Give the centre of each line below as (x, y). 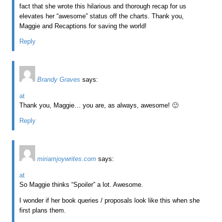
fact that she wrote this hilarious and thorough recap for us (103, 6)
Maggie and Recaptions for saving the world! (83, 26)
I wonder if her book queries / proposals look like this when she (110, 200)
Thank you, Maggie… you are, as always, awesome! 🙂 (99, 105)
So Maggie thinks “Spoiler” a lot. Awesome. (82, 184)
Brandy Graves (59, 79)
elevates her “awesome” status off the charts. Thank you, (102, 16)
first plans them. (43, 210)
